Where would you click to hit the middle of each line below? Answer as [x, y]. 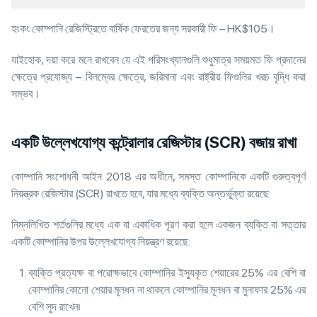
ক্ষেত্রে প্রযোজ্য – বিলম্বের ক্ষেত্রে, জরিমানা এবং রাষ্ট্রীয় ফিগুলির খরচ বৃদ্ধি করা [158, 77]
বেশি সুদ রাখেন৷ [56, 307]
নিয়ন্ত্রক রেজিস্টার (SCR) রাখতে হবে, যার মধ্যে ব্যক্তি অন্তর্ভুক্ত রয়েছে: [142, 194]
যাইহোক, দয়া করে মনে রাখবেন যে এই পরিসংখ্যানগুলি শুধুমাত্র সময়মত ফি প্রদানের [158, 60]
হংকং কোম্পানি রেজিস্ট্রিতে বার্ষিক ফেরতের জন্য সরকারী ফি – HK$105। [144, 29]
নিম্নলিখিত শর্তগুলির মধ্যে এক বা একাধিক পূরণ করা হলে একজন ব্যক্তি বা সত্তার [158, 225]
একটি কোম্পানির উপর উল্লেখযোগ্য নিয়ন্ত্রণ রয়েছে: [102, 242]
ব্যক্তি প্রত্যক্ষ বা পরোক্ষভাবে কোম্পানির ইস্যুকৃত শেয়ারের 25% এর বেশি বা [167, 273]
